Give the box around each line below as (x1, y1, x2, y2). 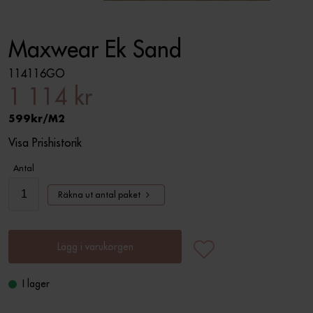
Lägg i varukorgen (57, 240, 133, 253)
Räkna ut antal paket (58, 189, 140, 200)
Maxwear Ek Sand (8, 35, 182, 64)
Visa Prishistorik (8, 136, 82, 150)
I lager (22, 277, 50, 290)
